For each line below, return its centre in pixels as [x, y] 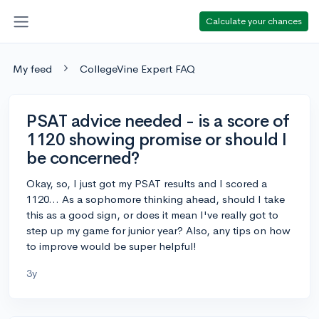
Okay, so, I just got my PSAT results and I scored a [147, 183]
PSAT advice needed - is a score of [158, 121]
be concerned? [83, 158]
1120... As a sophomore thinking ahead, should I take [156, 199]
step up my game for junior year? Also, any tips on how [158, 230]
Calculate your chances [254, 21]
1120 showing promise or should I [157, 139]
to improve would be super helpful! [111, 246]
